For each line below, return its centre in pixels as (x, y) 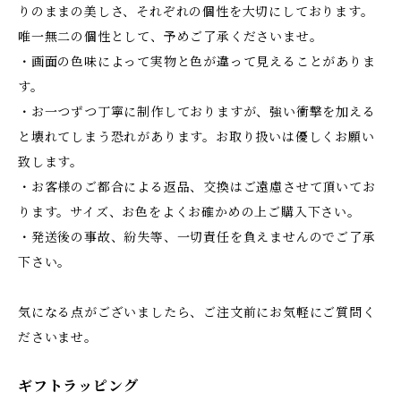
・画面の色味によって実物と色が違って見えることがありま (197, 62)
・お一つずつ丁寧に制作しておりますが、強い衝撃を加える (197, 112)
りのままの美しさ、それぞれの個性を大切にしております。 (196, 12)
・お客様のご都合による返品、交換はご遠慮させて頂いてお (197, 187)
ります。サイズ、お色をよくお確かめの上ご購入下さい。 (189, 212)
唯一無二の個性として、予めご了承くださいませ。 (171, 37)
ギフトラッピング (78, 386)
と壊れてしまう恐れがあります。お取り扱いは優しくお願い (196, 137)
